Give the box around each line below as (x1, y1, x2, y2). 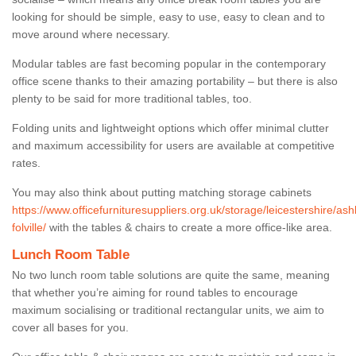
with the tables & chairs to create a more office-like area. (46, 220, 332, 234)
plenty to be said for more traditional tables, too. (12, 91, 255, 105)
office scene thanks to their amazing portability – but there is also (12, 74, 338, 87)
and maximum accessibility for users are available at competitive (12, 138, 335, 152)
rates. (12, 156, 41, 169)
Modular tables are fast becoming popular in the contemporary (12, 56, 326, 70)
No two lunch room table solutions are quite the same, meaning (12, 268, 330, 281)
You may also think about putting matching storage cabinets (12, 185, 311, 199)
